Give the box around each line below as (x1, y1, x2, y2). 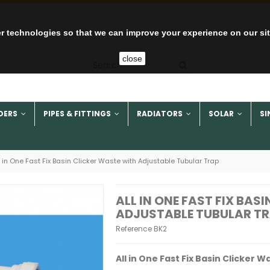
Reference (115, 224, 152, 234)
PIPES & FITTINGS (43, 108, 113, 119)
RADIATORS (137, 108, 184, 119)
